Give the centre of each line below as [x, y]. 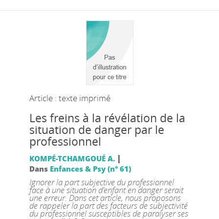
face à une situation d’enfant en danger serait [106, 190]
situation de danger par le [97, 130]
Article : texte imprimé [70, 98]
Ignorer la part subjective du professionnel [101, 182]
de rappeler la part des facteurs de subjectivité [108, 205]
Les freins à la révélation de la [107, 118]
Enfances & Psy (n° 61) [90, 168]
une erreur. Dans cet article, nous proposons [105, 197]
